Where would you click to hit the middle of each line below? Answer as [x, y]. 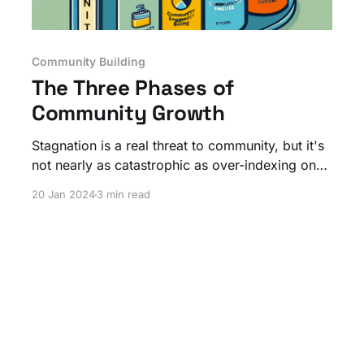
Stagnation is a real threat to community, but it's [178, 146]
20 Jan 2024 [63, 195]
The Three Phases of [132, 88]
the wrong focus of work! [109, 185]
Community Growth [128, 113]
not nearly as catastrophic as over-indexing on [173, 165]
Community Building [88, 62]
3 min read [123, 195]
